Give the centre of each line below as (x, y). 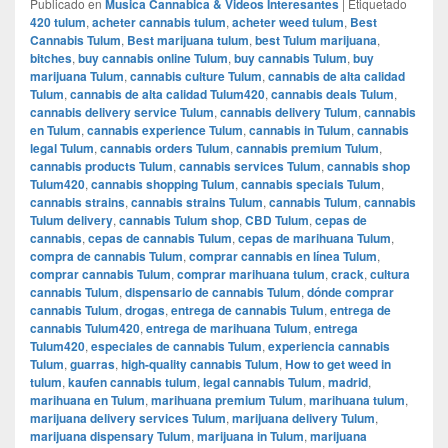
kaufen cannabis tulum (132, 381)
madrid (348, 381)
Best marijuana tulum (188, 39)
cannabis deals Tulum (332, 93)
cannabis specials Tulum (311, 183)
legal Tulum (62, 147)
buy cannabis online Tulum (153, 57)
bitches (51, 57)
